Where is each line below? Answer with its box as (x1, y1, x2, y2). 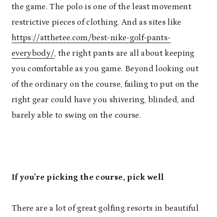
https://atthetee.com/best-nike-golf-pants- (12, 33, 171, 43)
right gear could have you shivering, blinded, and (12, 95, 195, 105)
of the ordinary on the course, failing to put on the (12, 79, 199, 90)
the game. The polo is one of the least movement (12, 2, 191, 12)
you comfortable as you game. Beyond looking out (12, 64, 199, 74)
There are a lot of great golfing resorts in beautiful (12, 203, 199, 214)
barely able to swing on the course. (12, 110, 141, 121)
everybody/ (12, 48, 55, 59)
